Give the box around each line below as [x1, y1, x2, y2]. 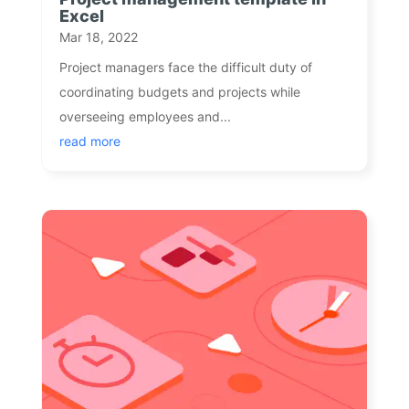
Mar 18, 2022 [58, 29, 138, 46]
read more [58, 133, 121, 150]
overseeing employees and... [58, 109, 231, 125]
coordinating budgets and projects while [58, 84, 300, 100]
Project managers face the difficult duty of [58, 59, 312, 76]
